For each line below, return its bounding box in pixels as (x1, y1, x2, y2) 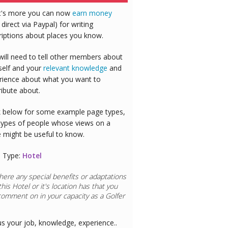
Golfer (105, 191, 125, 201)
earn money (72, 8, 112, 18)
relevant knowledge (43, 63, 107, 73)
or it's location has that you (29, 181, 118, 191)
